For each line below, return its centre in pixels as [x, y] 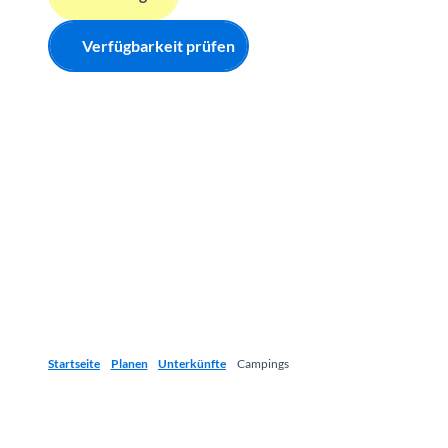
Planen [129, 363]
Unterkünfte [192, 363]
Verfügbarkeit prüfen [158, 46]
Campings [262, 363]
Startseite [74, 363]
